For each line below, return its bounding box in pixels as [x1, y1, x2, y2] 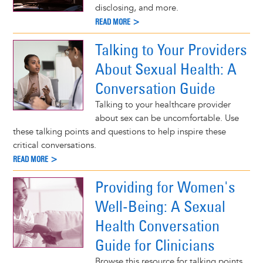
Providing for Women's [95, 177, 235, 197]
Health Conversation [95, 215, 220, 235]
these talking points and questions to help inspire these [12, 126, 226, 137]
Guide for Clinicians [95, 235, 215, 255]
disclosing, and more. [95, 2, 178, 14]
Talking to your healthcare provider [95, 99, 231, 110]
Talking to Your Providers [95, 39, 247, 59]
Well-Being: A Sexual [95, 196, 225, 216]
